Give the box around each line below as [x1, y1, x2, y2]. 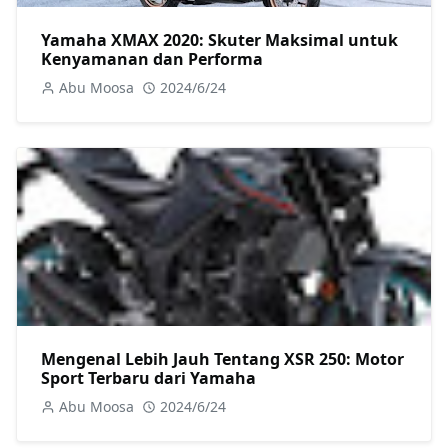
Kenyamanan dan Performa [41, 47, 263, 70]
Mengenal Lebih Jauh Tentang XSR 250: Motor [41, 348, 404, 370]
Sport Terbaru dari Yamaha [41, 367, 256, 389]
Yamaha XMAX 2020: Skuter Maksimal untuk [41, 28, 398, 51]
